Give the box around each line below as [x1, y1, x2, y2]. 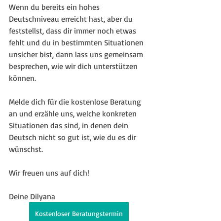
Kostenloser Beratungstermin [35, 209, 123, 218]
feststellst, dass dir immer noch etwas [9, 25, 138, 36]
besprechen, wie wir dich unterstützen [9, 61, 140, 71]
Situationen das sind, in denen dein [9, 120, 130, 130]
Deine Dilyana [9, 191, 55, 201]
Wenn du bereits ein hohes [9, 1, 102, 12]
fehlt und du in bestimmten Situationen [9, 37, 146, 47]
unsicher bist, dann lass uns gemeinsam [9, 49, 145, 59]
